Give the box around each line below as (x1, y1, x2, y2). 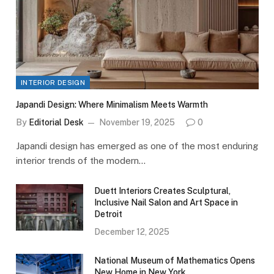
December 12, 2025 (94, 226, 169, 237)
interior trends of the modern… (16, 155, 146, 166)
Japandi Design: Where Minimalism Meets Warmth (16, 99, 208, 109)
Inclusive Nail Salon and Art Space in (94, 197, 238, 207)
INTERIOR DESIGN (21, 78, 85, 86)
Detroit (94, 209, 122, 219)
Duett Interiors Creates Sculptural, (94, 185, 231, 196)
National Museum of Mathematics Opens (94, 255, 255, 265)
